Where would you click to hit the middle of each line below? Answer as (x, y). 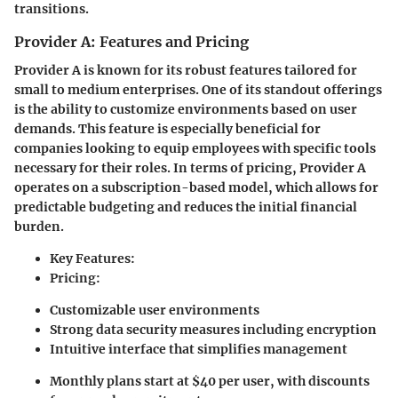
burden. (39, 227)
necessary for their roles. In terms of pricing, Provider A (190, 168)
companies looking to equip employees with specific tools (195, 148)
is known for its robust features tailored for (219, 70)
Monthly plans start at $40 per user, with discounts (210, 381)
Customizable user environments (155, 310)
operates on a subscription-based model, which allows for (196, 187)
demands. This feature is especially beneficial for (167, 129)
